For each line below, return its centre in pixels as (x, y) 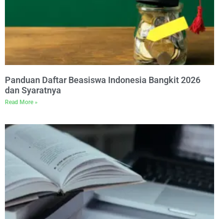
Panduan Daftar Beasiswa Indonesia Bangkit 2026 (103, 80)
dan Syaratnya (33, 90)
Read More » (21, 102)
